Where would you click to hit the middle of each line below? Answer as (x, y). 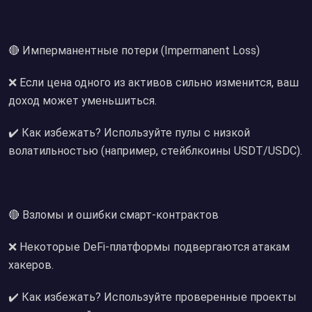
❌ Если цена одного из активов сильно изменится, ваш (154, 83)
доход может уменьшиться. (83, 101)
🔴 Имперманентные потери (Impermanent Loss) (134, 50)
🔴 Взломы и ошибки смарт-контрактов (114, 215)
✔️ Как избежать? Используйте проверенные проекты (153, 297)
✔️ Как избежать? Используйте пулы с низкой (129, 133)
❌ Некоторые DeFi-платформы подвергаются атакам (149, 247)
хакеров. (31, 265)
